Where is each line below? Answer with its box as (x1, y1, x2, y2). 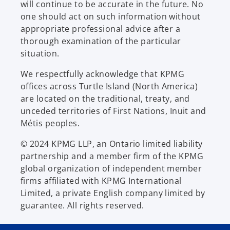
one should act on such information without (21, 10, 201, 22)
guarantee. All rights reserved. (21, 199, 144, 211)
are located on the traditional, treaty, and (21, 92, 190, 104)
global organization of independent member (21, 162, 202, 174)
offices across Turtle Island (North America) (21, 80, 198, 92)
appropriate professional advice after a (21, 23, 181, 34)
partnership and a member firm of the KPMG (21, 150, 204, 162)
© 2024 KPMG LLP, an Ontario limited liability (21, 138, 203, 149)
